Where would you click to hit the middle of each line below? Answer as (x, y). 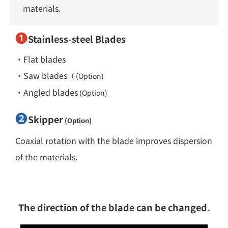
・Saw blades (41, 75)
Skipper (46, 119)
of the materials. (46, 156)
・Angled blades (47, 92)
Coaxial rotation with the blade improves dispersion (114, 140)
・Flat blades (40, 59)
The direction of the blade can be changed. (114, 207)
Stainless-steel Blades (77, 38)
